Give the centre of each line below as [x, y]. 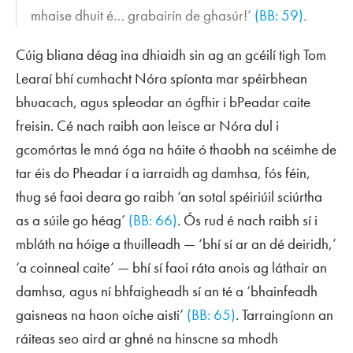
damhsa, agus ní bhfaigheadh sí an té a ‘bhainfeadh [167, 291]
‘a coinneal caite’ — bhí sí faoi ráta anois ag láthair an [171, 267]
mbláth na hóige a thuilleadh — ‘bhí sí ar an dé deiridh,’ [176, 243]
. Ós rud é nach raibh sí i [247, 220]
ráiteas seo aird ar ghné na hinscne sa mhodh [147, 338]
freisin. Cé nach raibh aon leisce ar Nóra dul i [147, 125]
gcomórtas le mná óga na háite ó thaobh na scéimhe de [176, 149]
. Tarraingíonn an [284, 314]
